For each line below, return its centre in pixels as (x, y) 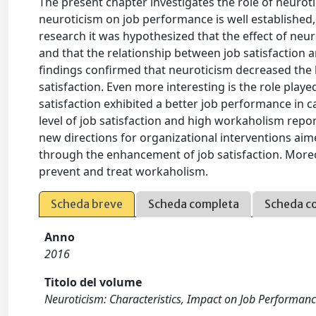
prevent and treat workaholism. (124, 171)
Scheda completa (194, 204)
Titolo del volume (93, 282)
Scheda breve (87, 204)
